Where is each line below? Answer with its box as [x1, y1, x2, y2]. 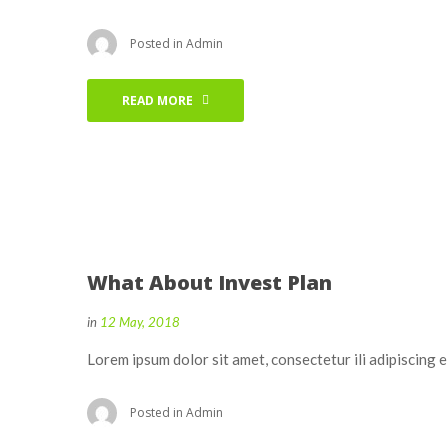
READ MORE [122, 92, 193, 110]
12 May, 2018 [100, 314, 180, 331]
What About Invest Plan [87, 269, 332, 297]
